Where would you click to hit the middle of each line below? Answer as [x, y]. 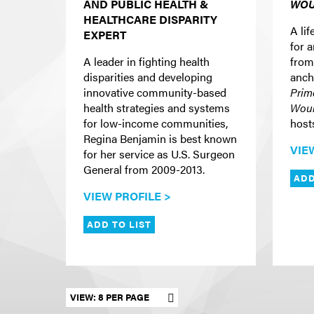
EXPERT [105, 35]
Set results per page [114, 295]
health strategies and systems [157, 108]
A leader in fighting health [146, 62]
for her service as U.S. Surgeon [159, 154]
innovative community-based [155, 93]
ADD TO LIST [120, 224]
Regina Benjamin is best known [160, 139]
